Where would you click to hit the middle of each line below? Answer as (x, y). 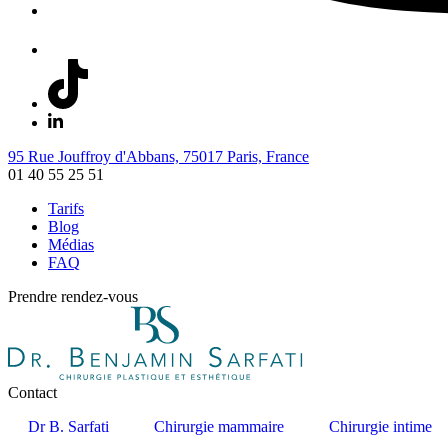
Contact (32, 393)
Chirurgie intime (380, 427)
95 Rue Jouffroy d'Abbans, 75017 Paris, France (158, 157)
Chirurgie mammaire (219, 427)
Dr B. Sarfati (68, 427)
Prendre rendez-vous (73, 297)
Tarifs (66, 209)
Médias (71, 245)
